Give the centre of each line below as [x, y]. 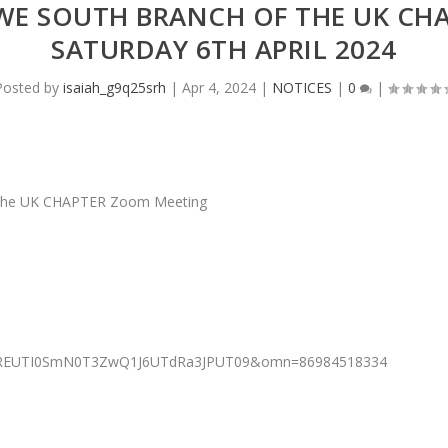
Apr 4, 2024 [219, 88]
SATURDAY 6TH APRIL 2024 [224, 49]
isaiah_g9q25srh [114, 88]
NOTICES [302, 88]
